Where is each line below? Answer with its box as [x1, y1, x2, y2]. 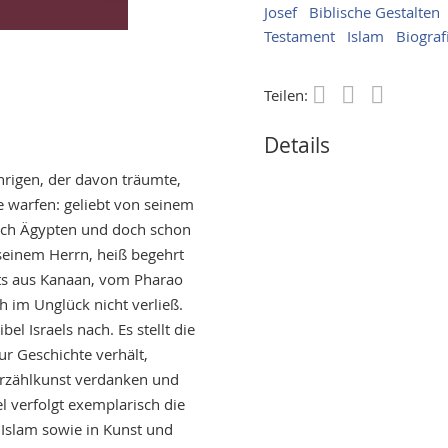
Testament [264, 26, 335, 46]
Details [264, 131, 330, 159]
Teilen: [264, 85, 312, 105]
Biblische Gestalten [309, 2, 440, 22]
